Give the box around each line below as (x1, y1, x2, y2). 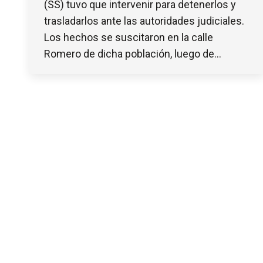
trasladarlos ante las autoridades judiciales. (44, 15, 244, 28)
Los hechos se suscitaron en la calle (44, 31, 213, 44)
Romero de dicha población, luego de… (44, 48, 221, 60)
